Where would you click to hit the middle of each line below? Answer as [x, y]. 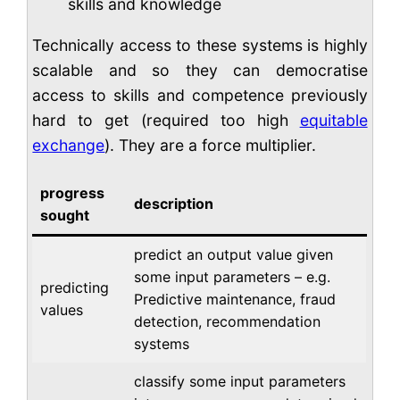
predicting [75, 287]
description [174, 203]
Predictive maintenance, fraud [235, 299]
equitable [333, 120]
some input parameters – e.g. [233, 276]
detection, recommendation [228, 321]
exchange [69, 145]
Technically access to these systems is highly [200, 45]
